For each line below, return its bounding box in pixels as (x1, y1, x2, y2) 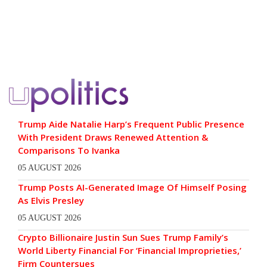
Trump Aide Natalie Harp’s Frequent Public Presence (18, 118, 244, 131)
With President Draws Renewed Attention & (18, 131, 208, 144)
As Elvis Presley (18, 194, 84, 207)
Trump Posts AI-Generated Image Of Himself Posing (18, 181, 247, 194)
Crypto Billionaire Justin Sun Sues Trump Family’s (18, 231, 228, 244)
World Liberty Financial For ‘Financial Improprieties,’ (18, 244, 241, 257)
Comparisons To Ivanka (18, 144, 120, 157)
